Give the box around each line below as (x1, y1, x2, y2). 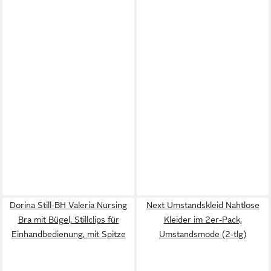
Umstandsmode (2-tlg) (159, 229, 246, 239)
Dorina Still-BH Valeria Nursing (10, 200, 127, 210)
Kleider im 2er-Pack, (163, 214, 242, 224)
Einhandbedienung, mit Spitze (11, 229, 126, 239)
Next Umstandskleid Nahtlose (146, 200, 260, 210)
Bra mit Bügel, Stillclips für (18, 214, 119, 224)
